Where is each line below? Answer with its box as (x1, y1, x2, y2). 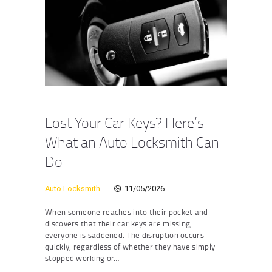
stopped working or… (45, 252, 120, 263)
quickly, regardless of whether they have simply (45, 240, 216, 252)
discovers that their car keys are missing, (45, 217, 192, 229)
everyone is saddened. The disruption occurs (45, 229, 204, 240)
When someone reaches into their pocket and (45, 206, 208, 217)
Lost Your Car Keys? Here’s (45, 112, 204, 132)
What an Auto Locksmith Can (45, 132, 219, 152)
